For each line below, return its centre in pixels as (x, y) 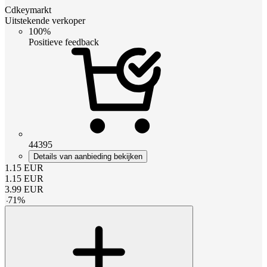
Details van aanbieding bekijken (88, 156)
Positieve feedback (64, 42)
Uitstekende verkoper (45, 20)
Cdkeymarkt (28, 10)
